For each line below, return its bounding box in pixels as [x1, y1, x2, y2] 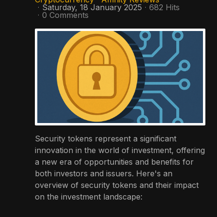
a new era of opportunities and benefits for [35, 156, 194, 167]
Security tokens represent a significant [35, 133, 176, 143]
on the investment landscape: [35, 191, 142, 201]
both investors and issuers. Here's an [35, 168, 172, 178]
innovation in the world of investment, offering [35, 145, 205, 155]
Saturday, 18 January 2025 [42, 2, 142, 12]
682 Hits [149, 2, 180, 12]
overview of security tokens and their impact [35, 180, 199, 190]
